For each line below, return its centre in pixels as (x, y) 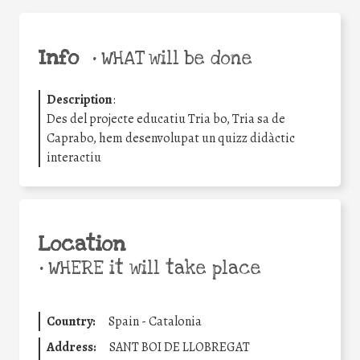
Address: (72, 347)
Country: (71, 321)
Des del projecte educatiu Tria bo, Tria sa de (166, 119)
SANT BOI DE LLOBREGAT (180, 347)
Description (80, 99)
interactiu (74, 157)
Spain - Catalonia (155, 321)
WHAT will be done (174, 58)
